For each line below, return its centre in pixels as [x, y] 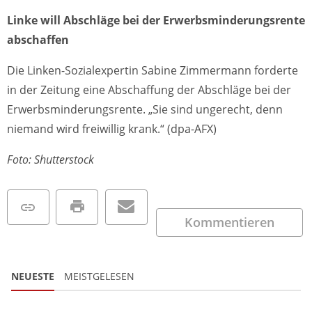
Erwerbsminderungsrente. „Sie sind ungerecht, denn [145, 110]
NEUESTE [33, 276]
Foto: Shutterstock [50, 160]
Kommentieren [230, 222]
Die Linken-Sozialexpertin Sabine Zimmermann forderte [153, 71]
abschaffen [38, 40]
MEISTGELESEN [99, 276]
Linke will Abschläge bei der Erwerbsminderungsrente [156, 21]
